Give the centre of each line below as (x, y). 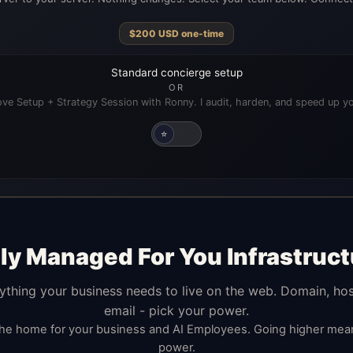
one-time (201, 34)
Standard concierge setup (176, 73)
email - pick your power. (176, 311)
